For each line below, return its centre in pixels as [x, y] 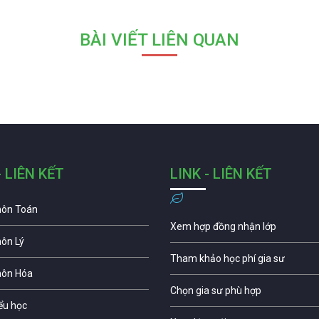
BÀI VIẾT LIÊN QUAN [159, 40]
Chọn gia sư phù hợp [216, 290]
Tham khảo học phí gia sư [228, 258]
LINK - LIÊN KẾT [221, 173]
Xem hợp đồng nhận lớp [223, 226]
